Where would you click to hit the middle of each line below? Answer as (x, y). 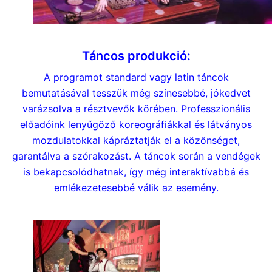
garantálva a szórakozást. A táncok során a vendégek (136, 156)
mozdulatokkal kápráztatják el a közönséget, (136, 141)
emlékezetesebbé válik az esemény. (136, 188)
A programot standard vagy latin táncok (136, 77)
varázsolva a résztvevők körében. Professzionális (136, 109)
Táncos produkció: (136, 56)
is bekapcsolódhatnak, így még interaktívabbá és (136, 172)
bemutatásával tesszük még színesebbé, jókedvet (136, 93)
